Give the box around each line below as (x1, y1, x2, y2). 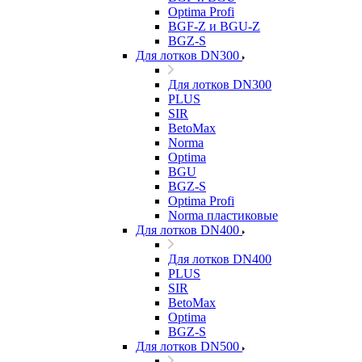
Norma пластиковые (168, 208, 278, 222)
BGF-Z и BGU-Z (168, 19, 260, 33)
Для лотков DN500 (136, 339, 239, 353)
